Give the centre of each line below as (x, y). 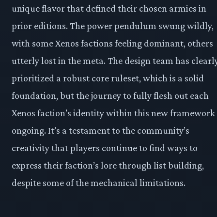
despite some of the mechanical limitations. (99, 183)
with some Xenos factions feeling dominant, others (112, 43)
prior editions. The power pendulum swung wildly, (113, 26)
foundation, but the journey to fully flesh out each (110, 96)
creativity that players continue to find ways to (105, 148)
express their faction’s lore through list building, (108, 165)
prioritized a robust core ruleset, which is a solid (108, 78)
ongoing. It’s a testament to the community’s (101, 131)
